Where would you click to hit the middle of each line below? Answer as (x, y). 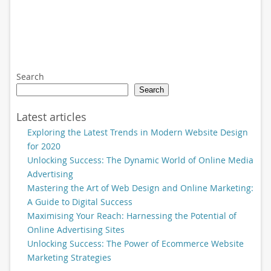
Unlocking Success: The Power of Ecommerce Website (135, 243)
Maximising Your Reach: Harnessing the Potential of (132, 215)
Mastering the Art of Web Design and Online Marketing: (140, 188)
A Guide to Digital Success (80, 201)
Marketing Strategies (69, 257)
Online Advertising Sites (76, 229)
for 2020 (44, 146)
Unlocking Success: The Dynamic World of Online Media (140, 160)
